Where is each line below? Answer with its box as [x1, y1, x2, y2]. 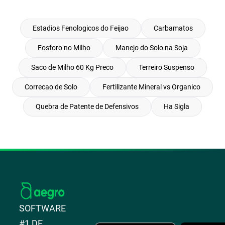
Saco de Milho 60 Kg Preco [31, 63, 114, 71]
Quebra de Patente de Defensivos [36, 102, 139, 110]
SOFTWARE [19, 203, 66, 213]
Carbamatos [153, 24, 193, 32]
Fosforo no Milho [37, 44, 90, 52]
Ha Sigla [164, 102, 189, 110]
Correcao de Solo [25, 83, 77, 91]
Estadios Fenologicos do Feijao [32, 24, 129, 32]
